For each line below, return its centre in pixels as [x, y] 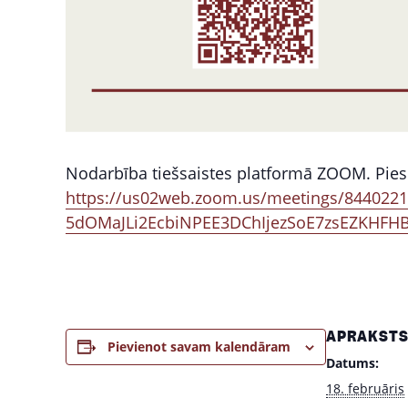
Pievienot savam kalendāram [199, 346]
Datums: [352, 362]
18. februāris [365, 388]
